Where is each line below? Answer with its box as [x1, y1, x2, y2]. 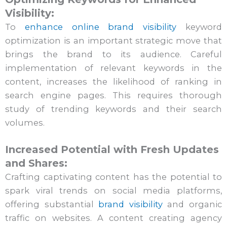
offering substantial [5, 199, 99, 209]
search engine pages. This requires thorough [5, 90, 222, 100]
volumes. [5, 117, 45, 128]
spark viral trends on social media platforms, [5, 185, 222, 196]
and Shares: [5, 157, 67, 169]
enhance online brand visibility [24, 21, 177, 32]
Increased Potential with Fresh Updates [5, 143, 219, 156]
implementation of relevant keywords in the [5, 62, 222, 73]
